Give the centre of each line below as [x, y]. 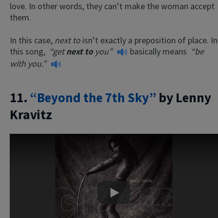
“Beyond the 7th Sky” [93, 98]
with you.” [29, 63]
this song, [29, 52]
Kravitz [31, 115]
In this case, [32, 40]
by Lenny [184, 98]
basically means [158, 52]
